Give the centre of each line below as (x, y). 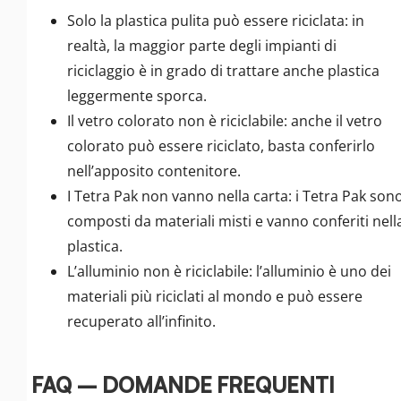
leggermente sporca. (137, 96)
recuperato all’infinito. (141, 322)
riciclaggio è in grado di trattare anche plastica (223, 71)
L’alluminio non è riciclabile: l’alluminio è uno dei (229, 272)
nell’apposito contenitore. (154, 171)
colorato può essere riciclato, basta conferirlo (221, 146)
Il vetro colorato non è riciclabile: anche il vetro (225, 121)
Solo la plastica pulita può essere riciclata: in (216, 21)
